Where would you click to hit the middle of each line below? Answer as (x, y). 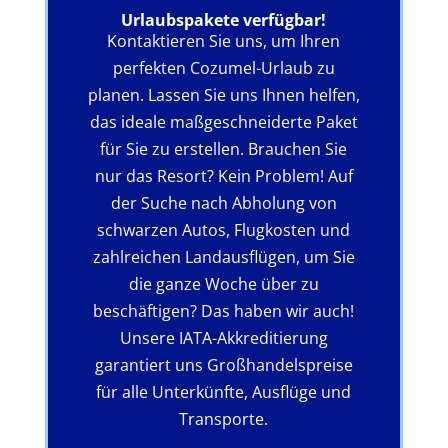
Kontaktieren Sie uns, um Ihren (224, 40)
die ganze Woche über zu (223, 283)
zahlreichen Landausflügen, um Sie (223, 256)
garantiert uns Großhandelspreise (223, 364)
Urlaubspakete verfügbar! (224, 19)
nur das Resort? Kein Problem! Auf (223, 175)
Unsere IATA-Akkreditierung (223, 337)
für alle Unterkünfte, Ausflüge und (224, 391)
